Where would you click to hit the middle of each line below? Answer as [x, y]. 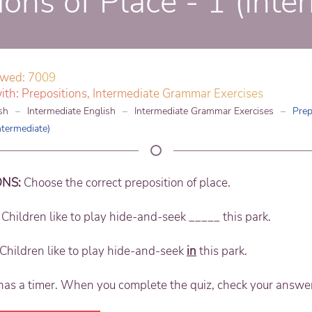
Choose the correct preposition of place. [127, 183]
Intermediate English [71, 111]
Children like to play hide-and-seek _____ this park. [136, 217]
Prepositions [54, 94]
